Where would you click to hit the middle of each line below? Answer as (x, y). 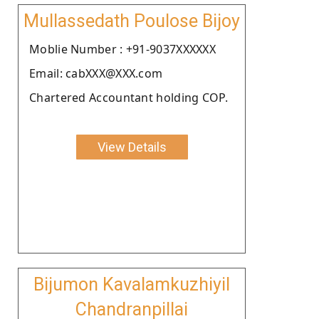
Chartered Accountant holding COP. (129, 97)
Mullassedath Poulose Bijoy (132, 21)
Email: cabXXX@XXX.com (96, 73)
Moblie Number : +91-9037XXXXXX (122, 49)
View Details (132, 147)
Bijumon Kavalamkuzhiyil (132, 284)
